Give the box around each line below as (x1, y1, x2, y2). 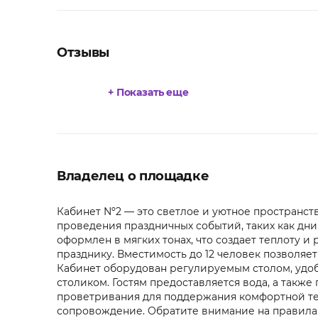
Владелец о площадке (57, 168, 209, 185)
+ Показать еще (108, 86, 190, 99)
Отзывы (57, 45, 109, 61)
